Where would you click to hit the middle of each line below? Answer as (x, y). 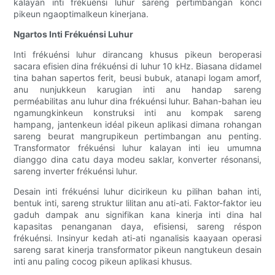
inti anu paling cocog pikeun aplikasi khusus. (103, 261)
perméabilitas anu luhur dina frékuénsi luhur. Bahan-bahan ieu (137, 101)
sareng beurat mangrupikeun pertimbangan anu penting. (137, 136)
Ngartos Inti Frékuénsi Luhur (74, 34)
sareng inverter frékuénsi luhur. (76, 171)
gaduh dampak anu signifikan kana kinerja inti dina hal (137, 215)
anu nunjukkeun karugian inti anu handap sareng (137, 90)
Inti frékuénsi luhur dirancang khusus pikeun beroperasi (137, 55)
